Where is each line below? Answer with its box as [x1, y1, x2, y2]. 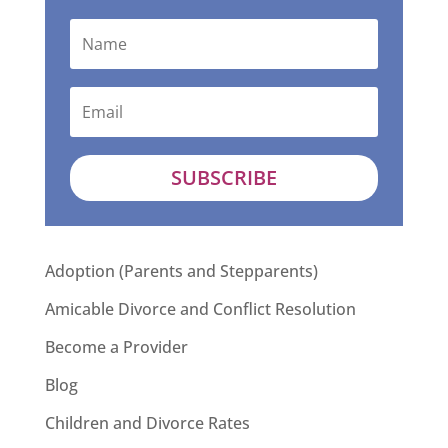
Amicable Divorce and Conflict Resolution [44, 297, 356, 320]
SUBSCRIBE [170, 163, 277, 191]
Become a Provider [44, 335, 188, 358]
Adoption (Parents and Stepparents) [44, 259, 318, 282]
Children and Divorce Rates [44, 411, 250, 434]
